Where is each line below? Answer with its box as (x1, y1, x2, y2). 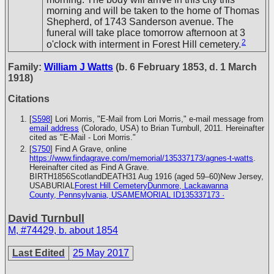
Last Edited (12, 248, 65, 258)
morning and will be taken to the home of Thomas (46, 6, 259, 16)
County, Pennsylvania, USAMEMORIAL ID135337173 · (29, 190, 224, 199)
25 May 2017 (73, 248, 129, 258)
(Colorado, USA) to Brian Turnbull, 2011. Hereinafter (79, 124, 264, 133)
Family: (8, 62, 44, 72)
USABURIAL (29, 181, 75, 190)
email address (29, 124, 79, 133)
